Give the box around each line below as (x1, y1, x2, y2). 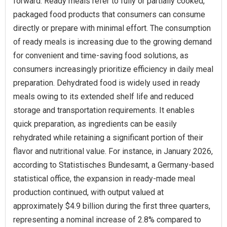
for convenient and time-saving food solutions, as (13, 50, 188, 60)
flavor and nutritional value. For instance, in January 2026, (13, 146, 213, 156)
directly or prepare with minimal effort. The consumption (13, 23, 211, 33)
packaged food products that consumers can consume (13, 9, 205, 19)
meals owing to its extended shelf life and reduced (13, 91, 194, 101)
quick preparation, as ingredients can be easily (13, 119, 177, 129)
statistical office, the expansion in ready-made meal (13, 173, 195, 183)
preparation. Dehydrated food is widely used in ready (13, 78, 200, 88)
